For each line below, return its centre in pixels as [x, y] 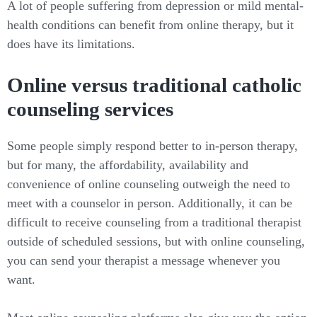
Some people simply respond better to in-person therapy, [152, 145]
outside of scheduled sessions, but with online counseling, [156, 241]
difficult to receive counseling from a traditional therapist [154, 222]
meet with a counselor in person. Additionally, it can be [150, 203]
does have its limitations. [71, 44]
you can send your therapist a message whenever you [144, 260]
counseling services [90, 109]
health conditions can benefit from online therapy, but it [150, 25]
